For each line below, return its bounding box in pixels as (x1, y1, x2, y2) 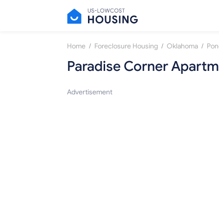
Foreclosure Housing (94, 42, 158, 51)
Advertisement (67, 88, 112, 97)
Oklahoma (167, 42, 198, 51)
